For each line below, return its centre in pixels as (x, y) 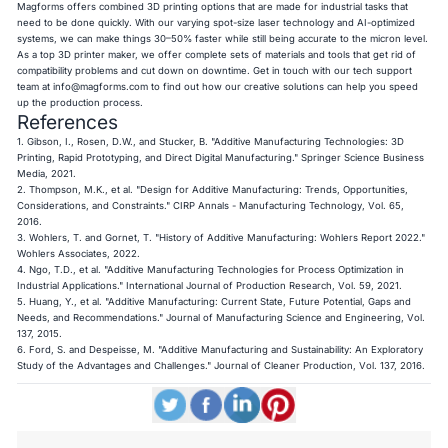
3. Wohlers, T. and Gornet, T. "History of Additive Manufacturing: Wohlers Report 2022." (221, 237)
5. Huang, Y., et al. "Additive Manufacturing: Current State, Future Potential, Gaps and (214, 301)
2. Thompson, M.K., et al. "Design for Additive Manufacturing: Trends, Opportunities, (213, 189)
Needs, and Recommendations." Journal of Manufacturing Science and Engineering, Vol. (221, 317)
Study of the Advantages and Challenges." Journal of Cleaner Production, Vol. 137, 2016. (221, 365)
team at (35, 86)
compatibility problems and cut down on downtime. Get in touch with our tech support (215, 70)
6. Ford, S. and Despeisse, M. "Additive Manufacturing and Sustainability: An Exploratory (220, 349)
